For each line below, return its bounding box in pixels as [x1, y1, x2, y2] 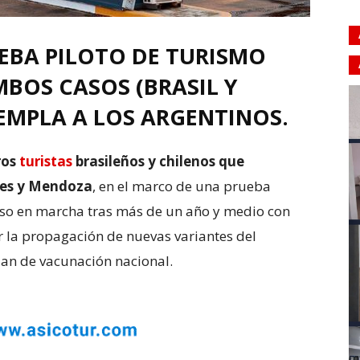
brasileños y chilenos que [72, 152, 244, 170]
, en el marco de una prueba [92, 177, 271, 195]
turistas [19, 152, 72, 170]
